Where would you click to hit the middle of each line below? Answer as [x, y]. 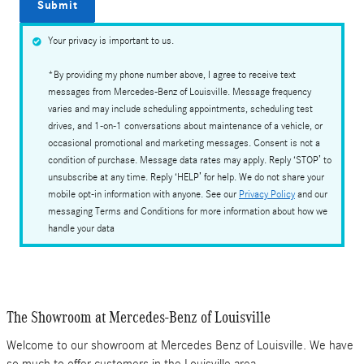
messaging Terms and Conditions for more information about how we [188, 211]
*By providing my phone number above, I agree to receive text [172, 74]
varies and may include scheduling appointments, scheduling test [180, 108]
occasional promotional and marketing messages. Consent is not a [184, 143]
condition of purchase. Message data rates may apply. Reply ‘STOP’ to [190, 160]
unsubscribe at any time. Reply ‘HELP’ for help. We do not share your [186, 177]
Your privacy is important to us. [111, 40]
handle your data [81, 228]
